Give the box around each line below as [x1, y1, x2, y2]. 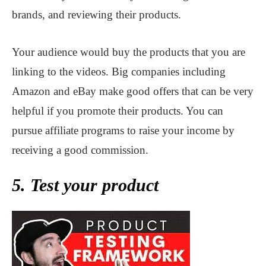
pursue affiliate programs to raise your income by [12, 123, 235, 137]
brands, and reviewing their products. [12, 8, 181, 21]
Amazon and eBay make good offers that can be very [12, 84, 254, 97]
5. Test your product [12, 175, 159, 195]
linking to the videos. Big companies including [12, 65, 226, 78]
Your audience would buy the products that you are [12, 45, 245, 58]
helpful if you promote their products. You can [12, 104, 223, 117]
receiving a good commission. [12, 143, 148, 156]
